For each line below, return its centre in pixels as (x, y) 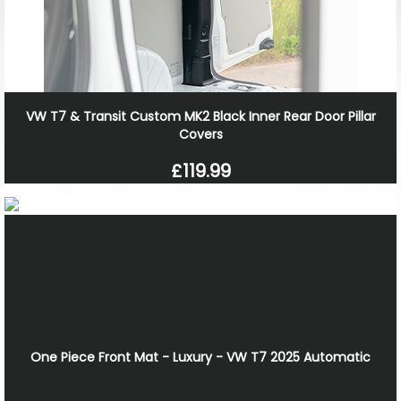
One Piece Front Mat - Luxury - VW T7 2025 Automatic (200, 358)
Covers (200, 134)
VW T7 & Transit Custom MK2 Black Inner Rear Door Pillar (200, 116)
